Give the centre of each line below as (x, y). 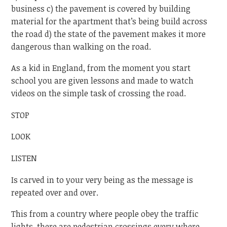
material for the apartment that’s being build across (109, 21)
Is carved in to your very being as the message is (102, 180)
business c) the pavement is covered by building (101, 8)
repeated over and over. (55, 192)
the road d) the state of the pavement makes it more (109, 34)
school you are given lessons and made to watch (103, 81)
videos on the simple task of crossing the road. (99, 93)
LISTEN (24, 158)
